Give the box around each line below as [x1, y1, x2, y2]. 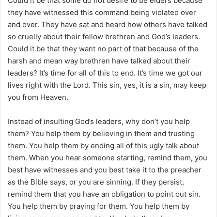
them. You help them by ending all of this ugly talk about [8, 140, 199, 150]
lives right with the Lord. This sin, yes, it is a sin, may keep [8, 80, 206, 90]
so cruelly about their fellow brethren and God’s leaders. [8, 31, 200, 41]
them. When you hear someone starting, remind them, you [8, 153, 207, 162]
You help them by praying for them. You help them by [8, 201, 189, 211]
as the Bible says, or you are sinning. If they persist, [8, 177, 184, 186]
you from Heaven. [8, 92, 68, 102]
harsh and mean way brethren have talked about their [8, 56, 190, 65]
